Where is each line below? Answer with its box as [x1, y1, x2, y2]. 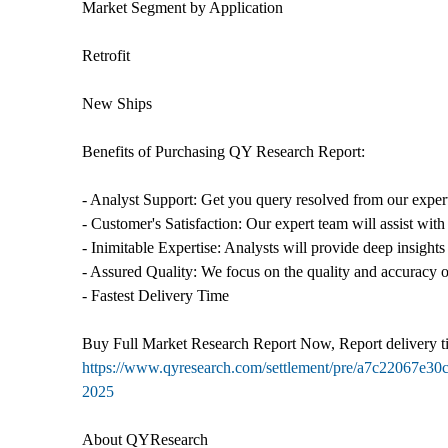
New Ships [82, 94, 152, 112]
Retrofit [82, 46, 130, 64]
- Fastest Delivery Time [82, 286, 229, 304]
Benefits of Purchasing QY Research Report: [82, 142, 365, 160]
